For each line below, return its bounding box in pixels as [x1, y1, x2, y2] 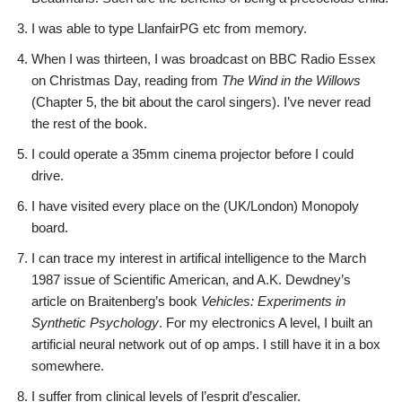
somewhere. [31, 358, 104, 373]
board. [31, 220, 68, 235]
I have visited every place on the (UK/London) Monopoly [31, 198, 359, 214]
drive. [31, 168, 64, 183]
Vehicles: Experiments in [201, 293, 345, 309]
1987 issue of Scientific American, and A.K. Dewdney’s [31, 272, 351, 287]
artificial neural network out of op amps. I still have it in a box [31, 336, 380, 352]
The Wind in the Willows [222, 73, 361, 88]
